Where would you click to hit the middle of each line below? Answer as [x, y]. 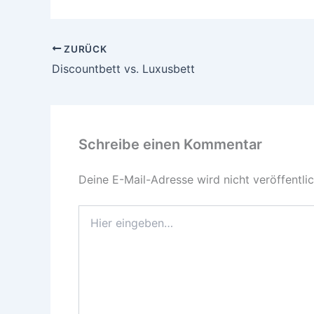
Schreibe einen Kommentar [170, 145]
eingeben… [103, 226]
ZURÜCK [84, 49]
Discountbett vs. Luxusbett [123, 69]
